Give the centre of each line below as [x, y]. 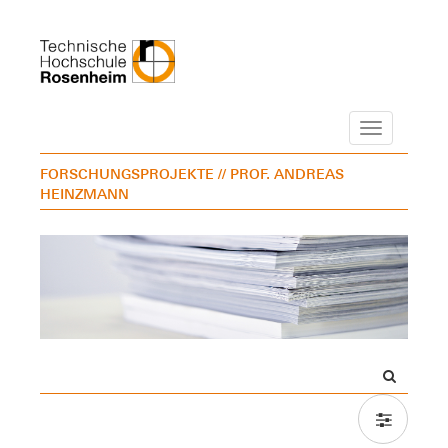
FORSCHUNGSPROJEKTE [127, 173]
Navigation [407, 129]
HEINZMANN [84, 193]
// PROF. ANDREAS [281, 173]
